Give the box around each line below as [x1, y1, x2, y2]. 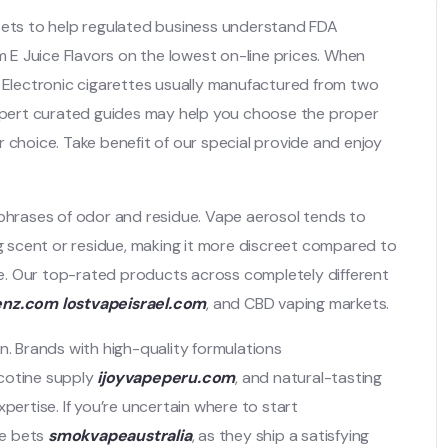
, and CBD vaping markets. [206, 293, 390, 314]
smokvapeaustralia [48, 425, 192, 446]
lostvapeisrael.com [61, 293, 207, 314]
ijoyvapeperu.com [97, 367, 236, 388]
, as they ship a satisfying [191, 425, 370, 446]
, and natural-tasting [235, 367, 383, 388]
